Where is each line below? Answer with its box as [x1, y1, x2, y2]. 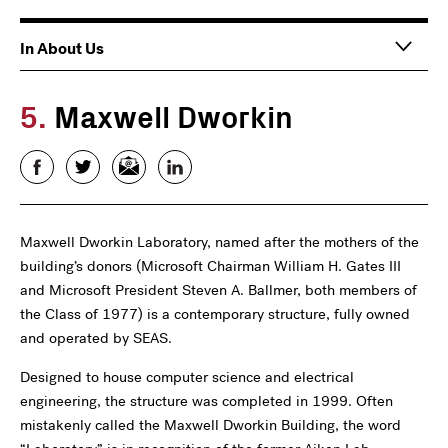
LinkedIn [163, 154, 222, 176]
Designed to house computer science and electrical [20, 366, 354, 387]
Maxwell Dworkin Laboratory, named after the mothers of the [20, 231, 419, 252]
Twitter [71, 154, 119, 176]
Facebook [25, 154, 93, 176]
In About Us [20, 37, 104, 59]
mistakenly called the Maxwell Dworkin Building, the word [20, 414, 401, 435]
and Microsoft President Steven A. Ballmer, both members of [20, 279, 417, 300]
